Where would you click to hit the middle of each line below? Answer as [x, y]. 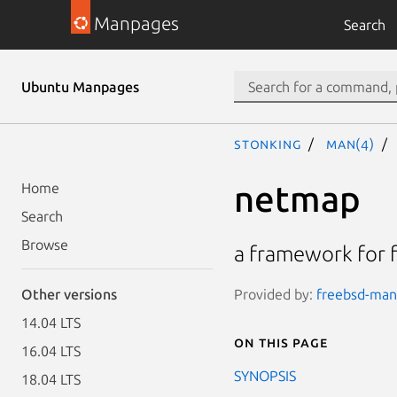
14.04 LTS [51, 323]
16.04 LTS [51, 351]
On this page [281, 342]
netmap [297, 198]
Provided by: [275, 294]
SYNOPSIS [265, 375]
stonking [268, 144]
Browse [45, 245]
